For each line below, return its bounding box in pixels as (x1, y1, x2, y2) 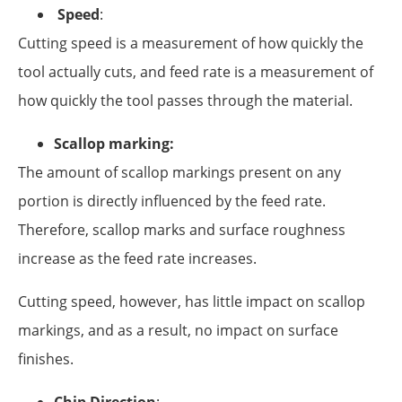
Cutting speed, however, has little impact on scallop (18, 291, 365, 311)
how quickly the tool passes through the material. (18, 90, 353, 110)
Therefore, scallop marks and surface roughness (18, 219, 345, 240)
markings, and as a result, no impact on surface (18, 319, 338, 340)
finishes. (18, 348, 74, 369)
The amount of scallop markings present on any (18, 162, 341, 182)
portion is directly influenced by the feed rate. (18, 190, 326, 211)
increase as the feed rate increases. (18, 248, 257, 268)
